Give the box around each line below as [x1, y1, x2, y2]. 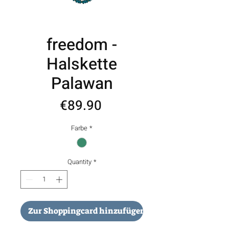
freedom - [47, 33, 117, 57]
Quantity [67, 157, 91, 167]
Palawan [51, 72, 113, 96]
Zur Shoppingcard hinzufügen [28, 205, 146, 216]
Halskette [47, 52, 117, 77]
